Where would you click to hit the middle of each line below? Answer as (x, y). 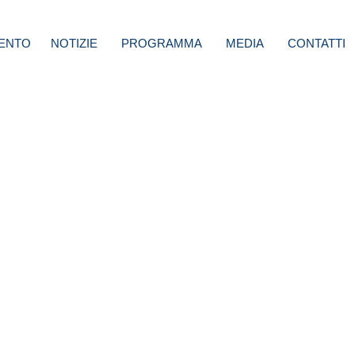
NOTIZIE (74, 44)
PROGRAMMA (162, 44)
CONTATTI (317, 44)
